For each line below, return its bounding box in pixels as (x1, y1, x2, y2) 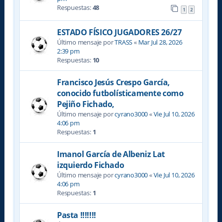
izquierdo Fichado (56, 160, 124, 171)
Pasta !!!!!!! (56, 210, 96, 221)
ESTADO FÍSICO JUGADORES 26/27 (56, 27, 182, 38)
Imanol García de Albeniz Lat (56, 149, 165, 160)
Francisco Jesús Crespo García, (56, 77, 170, 88)
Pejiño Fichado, (56, 99, 114, 110)
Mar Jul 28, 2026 (138, 38, 182, 47)
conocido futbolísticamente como (56, 88, 184, 99)
